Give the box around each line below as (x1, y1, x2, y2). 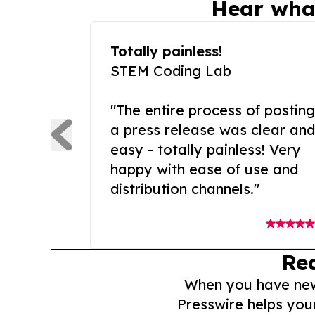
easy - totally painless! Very (110, 141, 301, 159)
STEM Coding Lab (110, 62, 231, 80)
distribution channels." (110, 180, 259, 198)
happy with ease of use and (110, 160, 298, 179)
